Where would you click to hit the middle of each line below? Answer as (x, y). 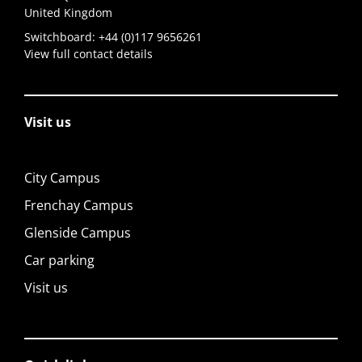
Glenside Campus (78, 232)
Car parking (59, 260)
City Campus (62, 177)
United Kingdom (68, 12)
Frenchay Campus (79, 205)
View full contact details (88, 53)
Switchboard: (61, 36)
